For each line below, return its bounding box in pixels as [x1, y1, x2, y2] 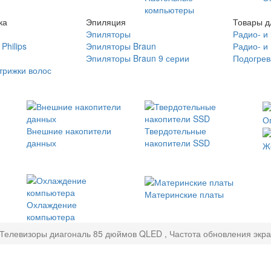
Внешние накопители [27, 125, 111, 137]
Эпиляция [85, 16, 126, 28]
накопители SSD [145, 137, 210, 149]
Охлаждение [27, 198, 77, 211]
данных [27, 137, 56, 149]
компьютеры [145, 4, 194, 16]
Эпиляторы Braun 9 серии [85, 52, 189, 64]
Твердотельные [145, 125, 206, 137]
